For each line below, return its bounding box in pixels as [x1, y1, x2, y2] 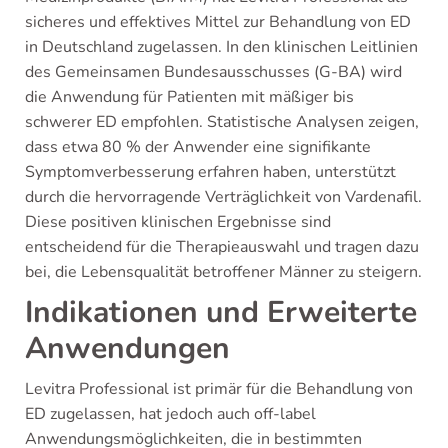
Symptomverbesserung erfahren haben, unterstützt [25, 160, 396, 183]
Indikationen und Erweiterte [25, 291, 417, 333]
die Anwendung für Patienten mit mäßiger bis [25, 85, 354, 108]
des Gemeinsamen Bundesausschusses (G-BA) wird [25, 60, 402, 83]
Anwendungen [25, 327, 230, 369]
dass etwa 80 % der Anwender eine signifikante [25, 135, 371, 158]
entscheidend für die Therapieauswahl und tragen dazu [25, 235, 419, 258]
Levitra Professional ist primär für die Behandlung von [25, 377, 413, 400]
